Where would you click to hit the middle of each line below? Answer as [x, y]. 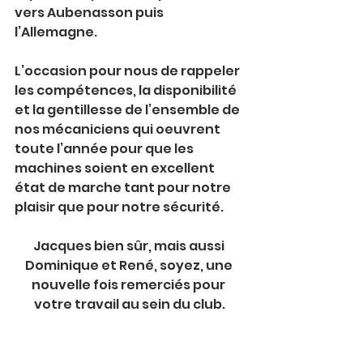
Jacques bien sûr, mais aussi [130, 246]
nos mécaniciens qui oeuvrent [119, 129]
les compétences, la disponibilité [127, 90]
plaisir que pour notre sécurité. [119, 207]
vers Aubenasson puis [90, 13]
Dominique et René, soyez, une [130, 265]
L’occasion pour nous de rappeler [128, 71]
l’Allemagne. [56, 32]
